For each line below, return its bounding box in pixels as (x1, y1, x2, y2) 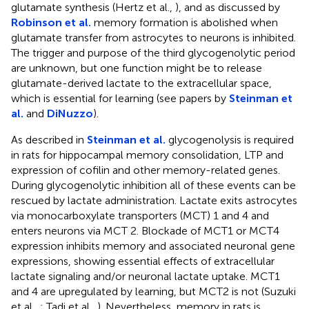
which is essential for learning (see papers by (11, 92, 229, 106)
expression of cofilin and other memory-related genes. (11, 163, 280, 177)
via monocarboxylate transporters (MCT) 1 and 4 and (11, 209, 269, 223)
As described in (11, 133, 87, 147)
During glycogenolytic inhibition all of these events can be (11, 179, 296, 192)
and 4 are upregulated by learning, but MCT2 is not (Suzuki (11, 285, 296, 299)
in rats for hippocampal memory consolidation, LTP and (11, 148, 283, 162)
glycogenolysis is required (166, 133, 294, 147)
